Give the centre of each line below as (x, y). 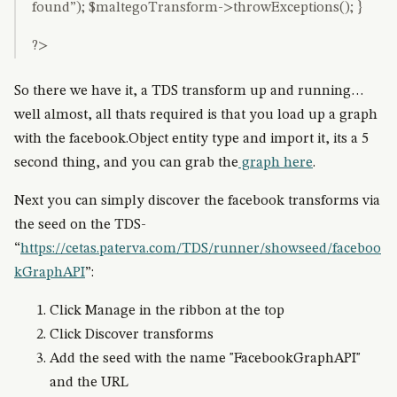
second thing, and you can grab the (126, 163)
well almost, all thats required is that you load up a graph (196, 115)
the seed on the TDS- (80, 225)
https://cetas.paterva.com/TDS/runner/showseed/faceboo (201, 249)
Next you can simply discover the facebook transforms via (197, 201)
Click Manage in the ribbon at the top (167, 311)
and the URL (89, 383)
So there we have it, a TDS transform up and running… (189, 91)
